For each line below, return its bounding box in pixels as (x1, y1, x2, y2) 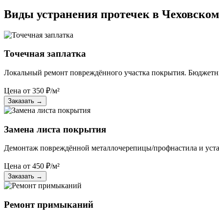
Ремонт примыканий (4, 199, 93, 210)
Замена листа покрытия (4, 124, 106, 134)
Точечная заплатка (4, 48, 86, 59)
